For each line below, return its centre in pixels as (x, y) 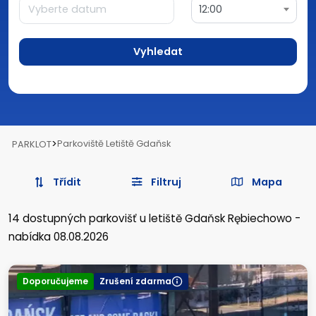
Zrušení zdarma (135, 281)
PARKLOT (32, 144)
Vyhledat (158, 51)
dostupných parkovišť (80, 218)
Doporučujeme (55, 281)
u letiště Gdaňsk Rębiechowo (214, 218)
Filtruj (166, 182)
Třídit (66, 182)
